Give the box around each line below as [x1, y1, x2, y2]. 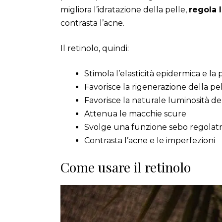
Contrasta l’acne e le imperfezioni [84, 135, 215, 145]
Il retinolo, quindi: [60, 43, 129, 53]
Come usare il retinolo [60, 158, 191, 176]
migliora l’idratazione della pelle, [60, 4, 189, 14]
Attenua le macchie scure [84, 109, 186, 118]
